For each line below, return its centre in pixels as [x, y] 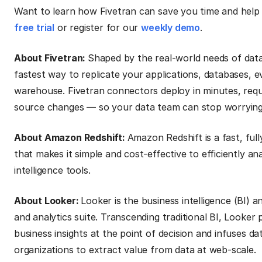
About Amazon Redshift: [71, 137]
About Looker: [48, 201]
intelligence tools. [52, 170]
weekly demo [171, 27]
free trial [35, 27]
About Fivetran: [51, 58]
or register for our [98, 27]
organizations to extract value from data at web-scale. [135, 250]
